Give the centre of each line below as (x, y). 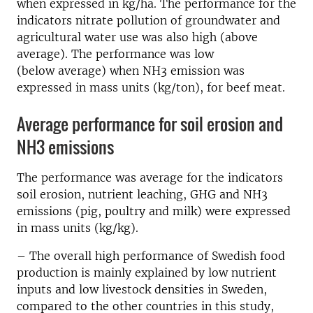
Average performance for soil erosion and (150, 124)
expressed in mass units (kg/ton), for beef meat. (151, 87)
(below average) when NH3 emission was (131, 71)
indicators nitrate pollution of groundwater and (148, 20)
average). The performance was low (115, 54)
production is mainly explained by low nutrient (147, 272)
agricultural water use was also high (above (137, 37)
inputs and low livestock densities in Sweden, (142, 289)
